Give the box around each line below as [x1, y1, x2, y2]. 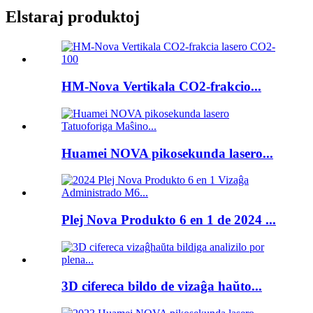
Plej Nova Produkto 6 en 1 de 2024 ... [61, 212, 276, 227]
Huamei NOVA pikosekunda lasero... [61, 145, 273, 161]
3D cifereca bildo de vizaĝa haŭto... [61, 279, 262, 294]
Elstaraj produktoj [6, 8, 140, 27]
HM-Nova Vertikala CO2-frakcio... [61, 79, 261, 94]
